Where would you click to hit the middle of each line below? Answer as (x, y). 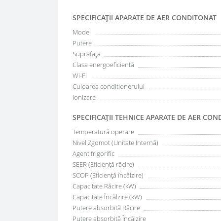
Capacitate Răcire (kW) (104, 186)
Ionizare (84, 97)
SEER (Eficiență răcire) (103, 164)
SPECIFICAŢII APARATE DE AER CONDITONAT (145, 18)
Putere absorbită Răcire (106, 208)
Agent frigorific (93, 153)
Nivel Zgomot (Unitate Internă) (115, 143)
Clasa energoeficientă (103, 65)
